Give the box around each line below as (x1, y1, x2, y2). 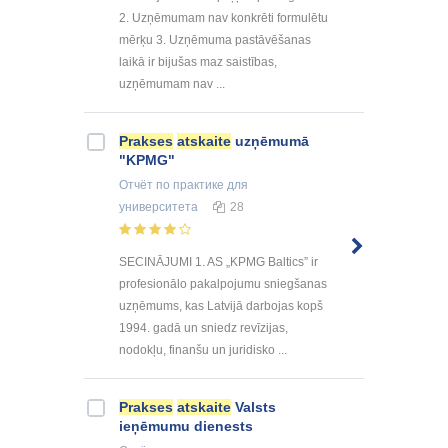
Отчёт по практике (119, 178, 224, 193)
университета (119, 200, 198, 215)
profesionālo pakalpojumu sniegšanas (119, 276, 327, 291)
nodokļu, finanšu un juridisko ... (119, 342, 287, 357)
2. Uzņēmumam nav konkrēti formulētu (119, 11, 328, 26)
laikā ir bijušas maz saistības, (119, 55, 277, 70)
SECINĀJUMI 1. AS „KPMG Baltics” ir (119, 254, 318, 269)
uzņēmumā (231, 133, 309, 150)
